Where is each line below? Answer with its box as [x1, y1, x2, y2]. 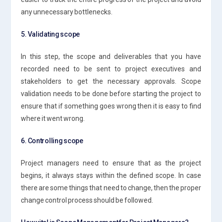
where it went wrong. [21, 114, 85, 122]
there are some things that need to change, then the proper [21, 183, 201, 192]
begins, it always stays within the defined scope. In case [21, 171, 201, 179]
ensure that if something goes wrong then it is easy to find [21, 102, 201, 110]
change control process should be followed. [21, 196, 154, 204]
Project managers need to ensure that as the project [21, 159, 201, 167]
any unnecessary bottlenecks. [21, 7, 113, 16]
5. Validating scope [21, 30, 80, 38]
